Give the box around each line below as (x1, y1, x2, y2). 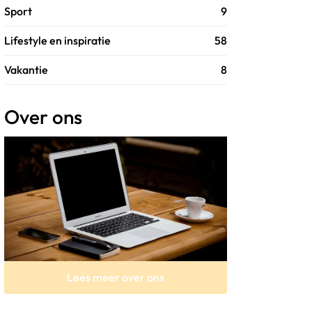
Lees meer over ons (67, 270, 164, 284)
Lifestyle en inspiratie (4, 33, 111, 48)
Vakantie (4, 63, 48, 77)
